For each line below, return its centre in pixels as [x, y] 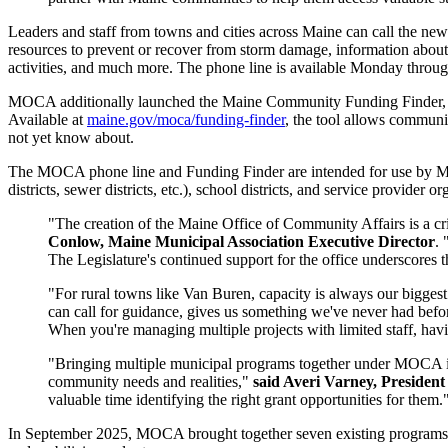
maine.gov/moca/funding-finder [186, 119]
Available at [47, 119]
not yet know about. [71, 137]
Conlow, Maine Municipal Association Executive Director [241, 241]
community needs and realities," [150, 381]
